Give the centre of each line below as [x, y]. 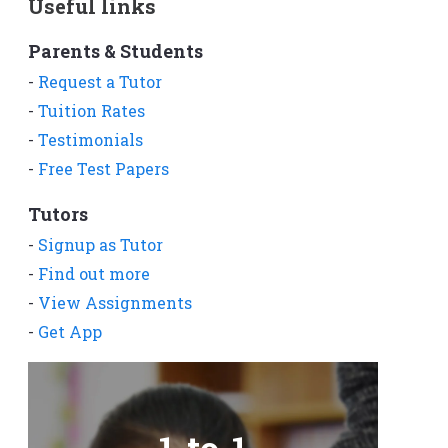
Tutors [58, 213]
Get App [70, 331]
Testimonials [90, 139]
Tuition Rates [91, 110]
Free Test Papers [103, 168]
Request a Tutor [100, 81]
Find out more [94, 273]
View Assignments [115, 302]
